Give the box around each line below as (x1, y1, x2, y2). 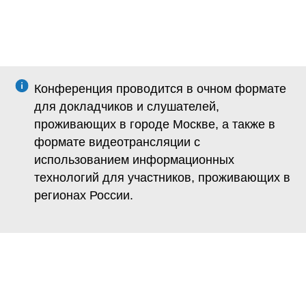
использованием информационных (34, 152, 234, 167)
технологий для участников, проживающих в (34, 170, 290, 184)
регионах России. (34, 188, 133, 202)
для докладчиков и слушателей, (34, 99, 219, 113)
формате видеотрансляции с (34, 135, 200, 149)
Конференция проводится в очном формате (34, 81, 286, 96)
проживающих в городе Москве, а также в (34, 117, 275, 131)
